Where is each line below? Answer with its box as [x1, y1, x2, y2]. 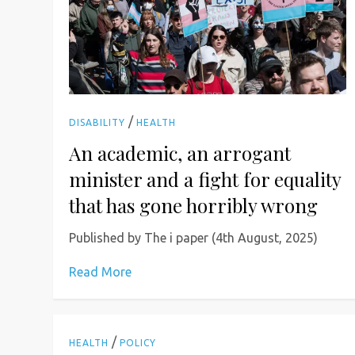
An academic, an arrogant [69, 139, 292, 166]
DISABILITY [69, 116, 126, 128]
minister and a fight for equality [69, 166, 342, 192]
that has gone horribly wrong [69, 192, 319, 218]
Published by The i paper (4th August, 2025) [69, 230, 319, 245]
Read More [69, 264, 132, 279]
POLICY [120, 337, 157, 348]
